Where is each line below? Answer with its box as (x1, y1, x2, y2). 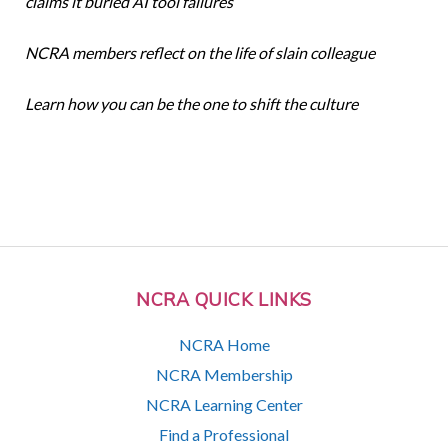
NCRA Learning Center (145, 394, 303, 414)
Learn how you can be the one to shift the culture (24, 94, 358, 114)
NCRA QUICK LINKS (136, 288, 312, 313)
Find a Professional (159, 424, 289, 444)
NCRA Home (178, 334, 270, 354)
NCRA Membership (155, 364, 293, 384)
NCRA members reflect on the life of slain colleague (24, 43, 375, 63)
